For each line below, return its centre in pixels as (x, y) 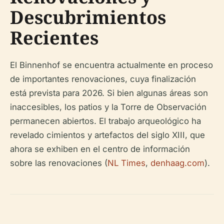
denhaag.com (177, 163)
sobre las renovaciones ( (59, 163)
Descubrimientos (88, 17)
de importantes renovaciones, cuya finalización (103, 79)
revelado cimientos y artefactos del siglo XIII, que (107, 135)
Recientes (54, 38)
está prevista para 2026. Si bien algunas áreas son (109, 93)
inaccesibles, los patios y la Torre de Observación (108, 107)
